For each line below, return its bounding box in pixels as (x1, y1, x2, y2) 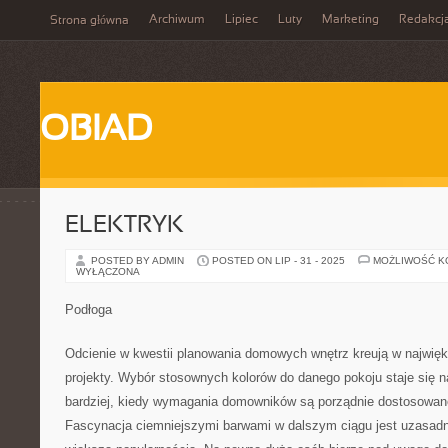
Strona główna (50, 15, 129, 27)
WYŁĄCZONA (76, 266, 140, 277)
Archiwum (149, 14, 205, 26)
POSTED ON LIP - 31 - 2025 (212, 255, 345, 266)
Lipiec (225, 14, 258, 26)
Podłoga (65, 302, 112, 317)
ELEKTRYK (65, 215, 184, 237)
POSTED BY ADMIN (91, 255, 187, 266)
